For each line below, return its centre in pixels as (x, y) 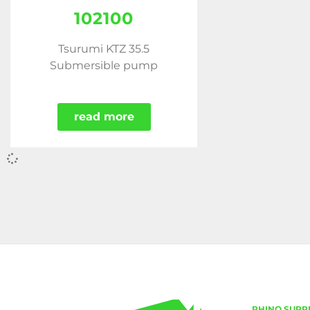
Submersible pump (104, 66)
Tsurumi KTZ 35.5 (104, 49)
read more (104, 117)
